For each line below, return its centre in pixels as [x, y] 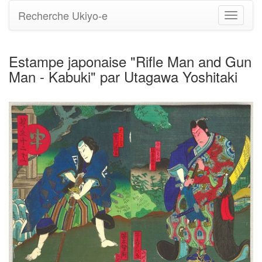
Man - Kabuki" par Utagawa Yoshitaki [123, 76]
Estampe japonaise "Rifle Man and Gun [130, 61]
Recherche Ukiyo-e [63, 15]
